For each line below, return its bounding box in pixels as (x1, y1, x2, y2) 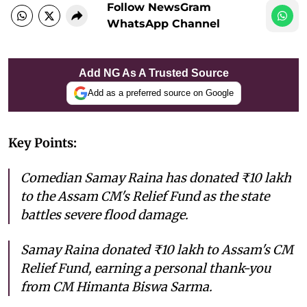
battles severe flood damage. (21, 206, 188, 223)
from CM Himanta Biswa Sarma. (21, 278, 212, 295)
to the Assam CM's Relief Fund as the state (21, 188, 269, 204)
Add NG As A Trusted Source (78, 66, 229, 79)
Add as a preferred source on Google (87, 88, 234, 99)
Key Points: (8, 134, 77, 151)
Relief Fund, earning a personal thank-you (21, 260, 271, 276)
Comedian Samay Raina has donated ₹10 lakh (21, 169, 291, 186)
